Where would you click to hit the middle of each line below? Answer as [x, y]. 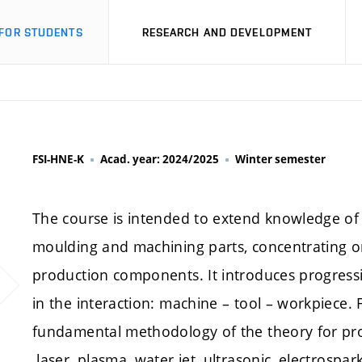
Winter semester [280, 159]
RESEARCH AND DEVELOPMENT [227, 32]
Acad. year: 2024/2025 [160, 159]
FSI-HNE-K [58, 159]
